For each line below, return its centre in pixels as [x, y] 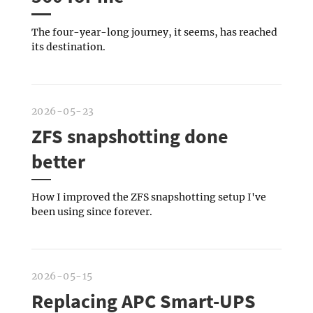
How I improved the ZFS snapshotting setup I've [148, 197]
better [58, 161]
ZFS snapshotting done [130, 136]
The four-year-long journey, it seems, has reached [154, 32]
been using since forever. [92, 212]
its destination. [68, 46]
